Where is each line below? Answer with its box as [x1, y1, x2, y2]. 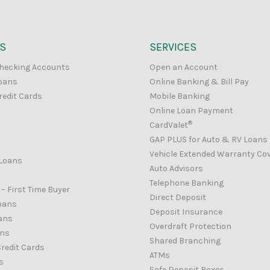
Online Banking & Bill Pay [149, 77, 249, 87]
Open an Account [149, 62, 218, 73]
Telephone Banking [149, 178, 224, 189]
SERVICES [149, 40, 196, 54]
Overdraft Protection [149, 221, 231, 232]
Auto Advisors [149, 163, 203, 174]
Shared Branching [149, 236, 221, 246]
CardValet [149, 120, 188, 131]
